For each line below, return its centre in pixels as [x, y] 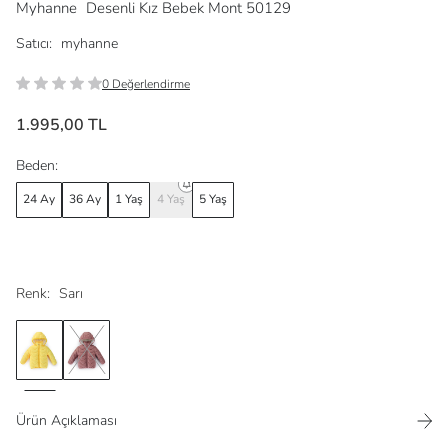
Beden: [37, 165]
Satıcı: [34, 43]
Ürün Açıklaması [66, 420]
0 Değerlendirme [146, 83]
